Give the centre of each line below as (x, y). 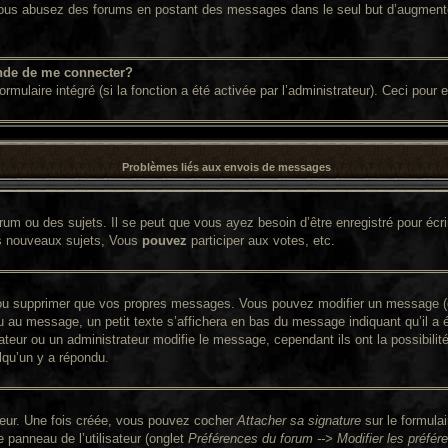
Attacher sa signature (299, 420)
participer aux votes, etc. (261, 240)
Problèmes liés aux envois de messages (226, 167)
